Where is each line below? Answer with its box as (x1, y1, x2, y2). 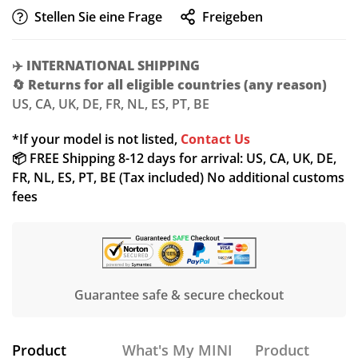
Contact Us (181, 130, 250, 149)
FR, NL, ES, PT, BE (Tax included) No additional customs (12, 169, 344, 187)
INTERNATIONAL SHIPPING (26, 57, 200, 75)
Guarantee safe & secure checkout (74, 285, 284, 304)
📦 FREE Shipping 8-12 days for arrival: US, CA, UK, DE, (12, 149, 336, 168)
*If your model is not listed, (12, 130, 181, 149)
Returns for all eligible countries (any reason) (28, 76, 327, 94)
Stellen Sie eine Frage (34, 8, 162, 26)
